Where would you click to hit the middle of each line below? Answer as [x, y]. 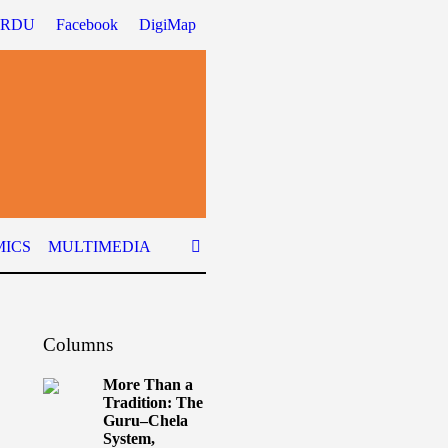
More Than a [147, 384]
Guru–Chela [145, 420]
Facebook [87, 24]
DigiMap [167, 24]
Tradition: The [152, 402]
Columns [77, 344]
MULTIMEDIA [100, 246]
